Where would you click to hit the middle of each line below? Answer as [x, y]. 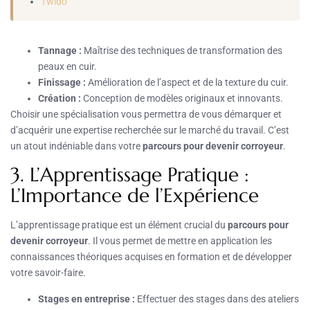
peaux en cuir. [67, 66]
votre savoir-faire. [48, 272]
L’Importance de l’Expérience [135, 195]
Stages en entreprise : [86, 299]
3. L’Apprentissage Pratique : [130, 174]
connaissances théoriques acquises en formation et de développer [151, 256]
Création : [60, 98]
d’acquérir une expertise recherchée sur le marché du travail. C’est [150, 130]
